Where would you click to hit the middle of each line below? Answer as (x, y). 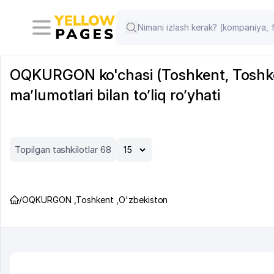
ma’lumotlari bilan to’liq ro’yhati (115, 95)
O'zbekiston (143, 200)
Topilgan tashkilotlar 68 (63, 150)
